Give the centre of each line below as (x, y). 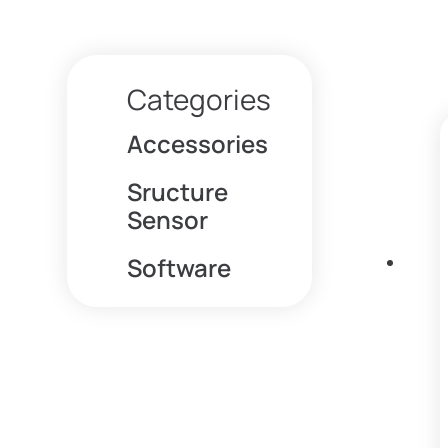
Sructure (178, 192)
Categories (199, 98)
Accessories (198, 144)
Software (179, 268)
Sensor (168, 220)
